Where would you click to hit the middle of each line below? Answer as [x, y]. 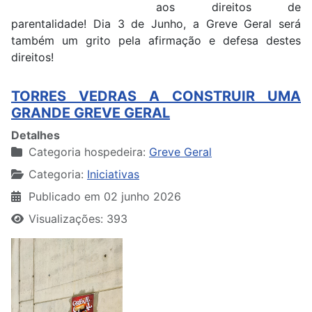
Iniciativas [113, 174]
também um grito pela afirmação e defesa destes [156, 41]
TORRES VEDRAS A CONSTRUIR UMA [156, 96]
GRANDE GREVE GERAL [91, 113]
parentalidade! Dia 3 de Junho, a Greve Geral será [156, 24]
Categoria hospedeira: [87, 152]
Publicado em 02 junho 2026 [105, 197]
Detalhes [36, 135]
